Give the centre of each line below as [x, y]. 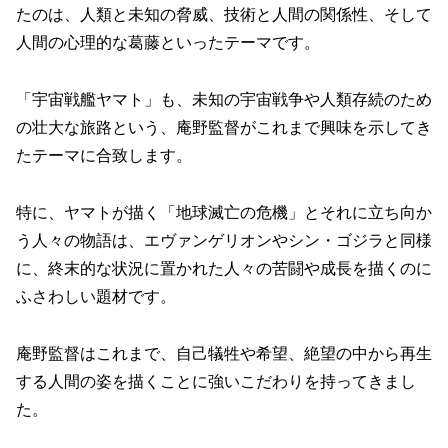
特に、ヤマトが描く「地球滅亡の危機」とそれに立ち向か [224, 213]
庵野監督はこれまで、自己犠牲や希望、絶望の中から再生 [224, 353]
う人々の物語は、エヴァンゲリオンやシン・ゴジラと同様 [224, 241]
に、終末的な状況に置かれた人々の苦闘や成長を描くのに [224, 269]
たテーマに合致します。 [104, 156]
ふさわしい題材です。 [96, 297]
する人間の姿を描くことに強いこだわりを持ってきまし [216, 381]
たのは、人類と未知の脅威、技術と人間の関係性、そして [224, 15]
